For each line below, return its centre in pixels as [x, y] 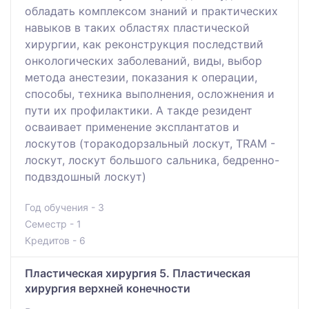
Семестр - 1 [53, 224]
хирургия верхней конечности [108, 289]
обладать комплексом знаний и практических [151, 11]
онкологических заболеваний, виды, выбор [143, 61]
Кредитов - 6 [55, 241]
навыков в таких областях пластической [137, 28]
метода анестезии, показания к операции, [141, 78]
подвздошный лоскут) [86, 177]
